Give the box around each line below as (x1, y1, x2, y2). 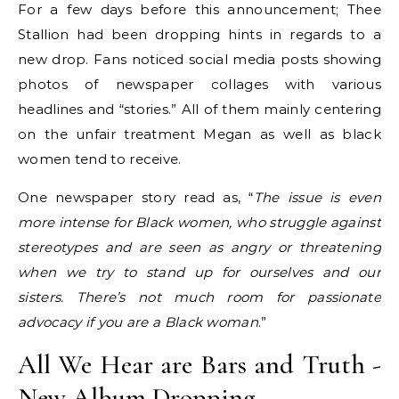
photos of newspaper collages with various (18, 76, 381, 93)
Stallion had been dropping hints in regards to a (18, 26, 381, 43)
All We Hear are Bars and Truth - (18, 348, 381, 381)
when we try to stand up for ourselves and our (18, 264, 381, 281)
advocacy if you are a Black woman (18, 313, 258, 330)
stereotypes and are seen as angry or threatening (18, 239, 381, 256)
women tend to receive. (18, 151, 182, 167)
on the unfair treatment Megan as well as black (18, 126, 381, 142)
